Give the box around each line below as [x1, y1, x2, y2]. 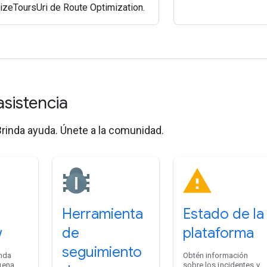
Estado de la [182, 205, 264, 223]
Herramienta [61, 205, 143, 223]
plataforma [182, 224, 254, 242]
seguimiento [61, 243, 142, 261]
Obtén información [182, 251, 249, 260]
